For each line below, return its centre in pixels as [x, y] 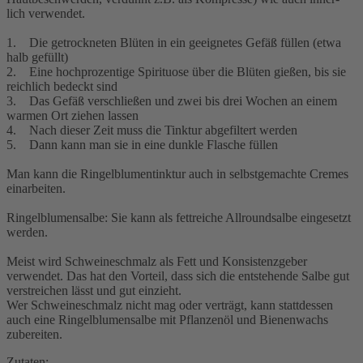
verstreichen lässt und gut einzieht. [94, 291]
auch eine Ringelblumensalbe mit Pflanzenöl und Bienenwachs [167, 320]
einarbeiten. [36, 189]
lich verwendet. [46, 14]
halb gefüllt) [37, 58]
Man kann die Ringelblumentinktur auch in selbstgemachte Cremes [177, 174]
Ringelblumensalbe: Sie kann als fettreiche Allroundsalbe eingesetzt [179, 218]
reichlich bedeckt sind [62, 87]
